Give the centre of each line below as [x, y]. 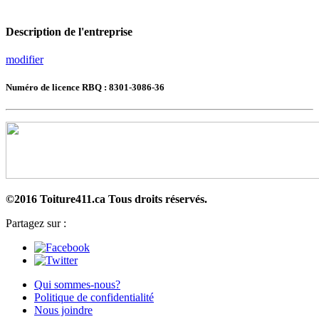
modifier [25, 59]
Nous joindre [63, 310]
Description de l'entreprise [69, 31]
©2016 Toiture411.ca [57, 199]
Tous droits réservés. [158, 199]
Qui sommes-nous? [77, 285]
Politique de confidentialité [94, 298]
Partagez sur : [36, 224]
